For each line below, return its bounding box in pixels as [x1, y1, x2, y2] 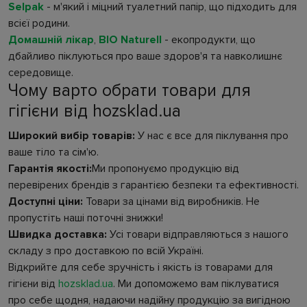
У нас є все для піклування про [135, 129, 288, 143]
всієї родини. [8, 16, 70, 31]
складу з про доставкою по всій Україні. [8, 244, 204, 258]
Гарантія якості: [8, 162, 92, 176]
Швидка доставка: [8, 228, 107, 242]
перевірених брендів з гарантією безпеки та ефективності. [8, 178, 299, 193]
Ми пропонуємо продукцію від [92, 162, 239, 176]
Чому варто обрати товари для [8, 80, 251, 102]
